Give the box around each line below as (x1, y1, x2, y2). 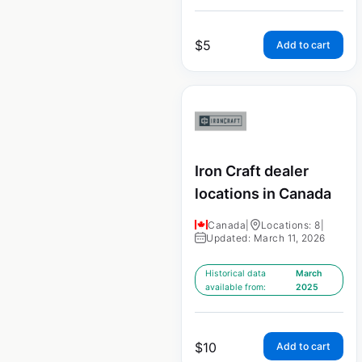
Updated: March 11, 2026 (206, 232, 326, 245)
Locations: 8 (260, 219, 321, 232)
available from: (205, 282, 266, 293)
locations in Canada (195, 184, 331, 202)
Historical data (205, 268, 266, 280)
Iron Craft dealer (195, 162, 309, 179)
